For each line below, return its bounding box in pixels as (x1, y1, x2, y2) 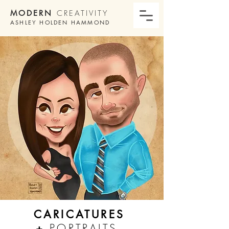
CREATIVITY (53, 8, 108, 18)
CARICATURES (33, 208, 125, 221)
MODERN (10, 8, 53, 18)
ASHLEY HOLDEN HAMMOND (10, 18, 110, 26)
